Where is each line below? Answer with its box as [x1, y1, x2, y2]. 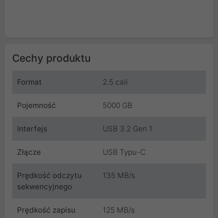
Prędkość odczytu [17, 170, 82, 180]
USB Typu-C [103, 147, 145, 157]
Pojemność [17, 100, 56, 110]
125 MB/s [103, 205, 135, 215]
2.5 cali [103, 77, 128, 87]
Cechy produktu [12, 52, 91, 64]
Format [17, 77, 42, 87]
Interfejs [17, 124, 47, 133]
